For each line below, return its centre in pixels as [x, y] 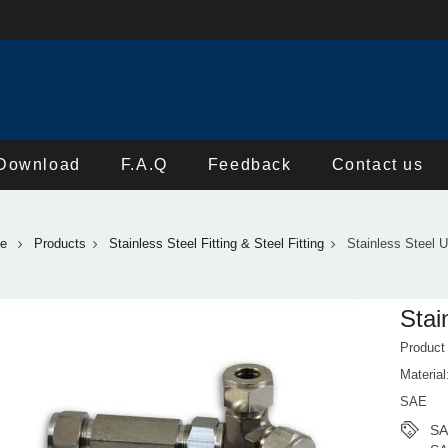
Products [59, 244]
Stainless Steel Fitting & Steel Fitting [216, 244]
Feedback [249, 164]
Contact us [377, 164]
